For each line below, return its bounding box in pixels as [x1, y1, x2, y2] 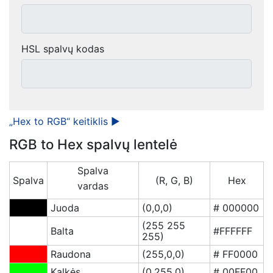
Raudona [51, 248, 91, 261]
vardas [77, 180, 108, 193]
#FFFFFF [213, 225, 252, 238]
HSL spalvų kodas [21, 43, 104, 55]
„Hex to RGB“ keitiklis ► [9, 115, 120, 128]
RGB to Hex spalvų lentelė [9, 136, 177, 153]
